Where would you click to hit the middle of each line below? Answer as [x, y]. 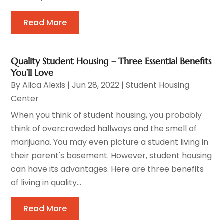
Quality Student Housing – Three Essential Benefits [111, 61]
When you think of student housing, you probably [107, 115]
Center [25, 98]
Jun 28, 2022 [96, 85]
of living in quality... [46, 182]
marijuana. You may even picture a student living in [110, 142]
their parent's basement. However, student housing [112, 155]
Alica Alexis [44, 85]
